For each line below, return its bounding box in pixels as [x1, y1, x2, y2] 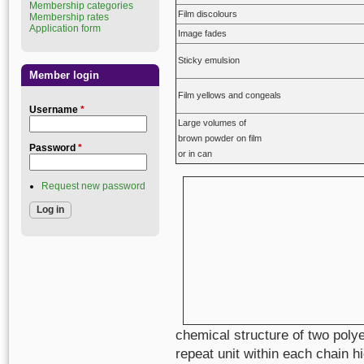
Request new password [41, 180, 145, 192]
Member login [29, 69, 99, 81]
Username [29, 104, 80, 115]
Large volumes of [178, 118, 246, 128]
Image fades [178, 28, 227, 38]
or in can [178, 149, 212, 158]
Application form [29, 23, 101, 34]
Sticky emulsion [178, 55, 240, 65]
